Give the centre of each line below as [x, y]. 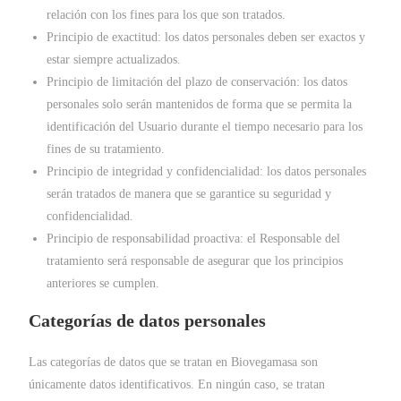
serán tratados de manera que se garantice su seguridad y [189, 194]
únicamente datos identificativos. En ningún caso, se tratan [177, 384]
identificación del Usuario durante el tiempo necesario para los [205, 127]
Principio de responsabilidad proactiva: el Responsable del [194, 239]
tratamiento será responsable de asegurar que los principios [195, 261]
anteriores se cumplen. [103, 283]
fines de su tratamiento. [106, 149]
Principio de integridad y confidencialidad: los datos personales [207, 171]
